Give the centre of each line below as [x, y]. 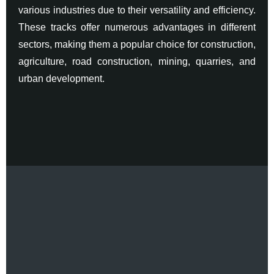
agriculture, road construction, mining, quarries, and [137, 61]
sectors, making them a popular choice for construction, [137, 44]
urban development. [61, 78]
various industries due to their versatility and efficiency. [137, 10]
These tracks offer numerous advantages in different [137, 27]
